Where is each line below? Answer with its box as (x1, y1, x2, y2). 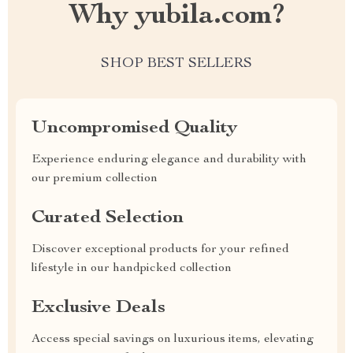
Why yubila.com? (69, 2, 284, 31)
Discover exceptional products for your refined (32, 243, 289, 256)
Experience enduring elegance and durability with (32, 154, 307, 166)
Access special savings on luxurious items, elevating (32, 333, 314, 346)
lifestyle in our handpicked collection (32, 262, 232, 275)
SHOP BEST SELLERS (101, 57, 252, 71)
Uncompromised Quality (32, 119, 237, 138)
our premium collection (32, 173, 158, 185)
